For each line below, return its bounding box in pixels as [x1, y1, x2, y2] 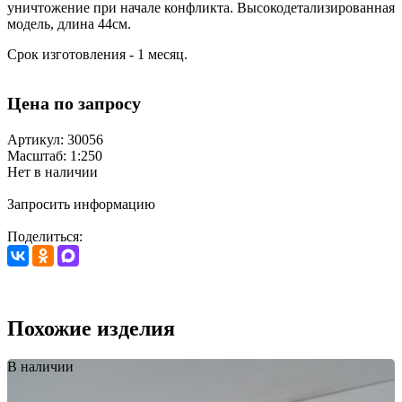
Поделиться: [7, 229, 83, 245]
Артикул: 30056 [7, 132, 103, 148]
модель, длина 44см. [7, 16, 131, 32]
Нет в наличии [7, 164, 98, 180]
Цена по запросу [7, 93, 141, 114]
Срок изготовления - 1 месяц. [7, 47, 188, 63]
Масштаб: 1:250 [7, 148, 102, 164]
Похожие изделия [7, 316, 175, 340]
